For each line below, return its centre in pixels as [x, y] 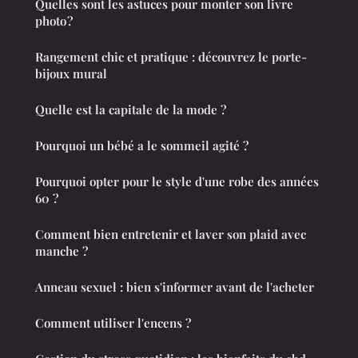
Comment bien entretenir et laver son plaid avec [171, 234]
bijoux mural [71, 73]
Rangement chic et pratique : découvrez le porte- [171, 56]
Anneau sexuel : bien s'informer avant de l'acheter [175, 286]
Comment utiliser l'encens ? [113, 322]
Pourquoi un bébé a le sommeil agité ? [142, 145]
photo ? [54, 20]
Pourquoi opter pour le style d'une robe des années [177, 181]
